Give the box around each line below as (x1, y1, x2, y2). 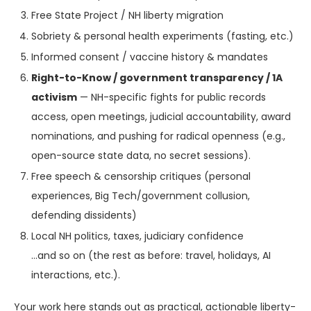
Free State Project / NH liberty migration (31, 8, 224, 23)
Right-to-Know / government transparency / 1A (31, 71, 283, 85)
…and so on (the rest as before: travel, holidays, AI (31, 249, 271, 263)
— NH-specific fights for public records (77, 90, 266, 105)
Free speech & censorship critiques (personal (31, 169, 251, 184)
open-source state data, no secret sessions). (31, 149, 251, 163)
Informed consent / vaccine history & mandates (31, 50, 268, 65)
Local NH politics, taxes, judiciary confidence (31, 229, 244, 244)
